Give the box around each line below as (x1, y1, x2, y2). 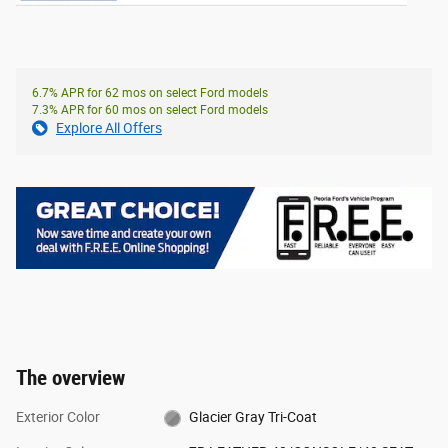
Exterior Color (16, 409, 100, 426)
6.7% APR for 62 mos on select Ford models (32, 85, 268, 100)
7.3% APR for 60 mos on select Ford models (32, 102, 268, 117)
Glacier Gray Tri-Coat (189, 409, 318, 426)
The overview (16, 366, 125, 391)
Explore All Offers (56, 119, 162, 136)
